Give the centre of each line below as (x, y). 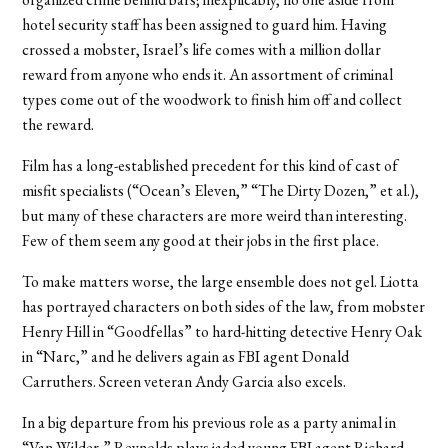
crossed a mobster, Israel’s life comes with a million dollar (202, 49)
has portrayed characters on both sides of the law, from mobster (224, 306)
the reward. (58, 124)
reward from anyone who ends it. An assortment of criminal (208, 74)
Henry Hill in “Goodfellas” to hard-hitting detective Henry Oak (222, 331)
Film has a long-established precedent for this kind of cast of (210, 165)
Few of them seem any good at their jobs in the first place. (201, 240)
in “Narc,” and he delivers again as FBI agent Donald (186, 356)
